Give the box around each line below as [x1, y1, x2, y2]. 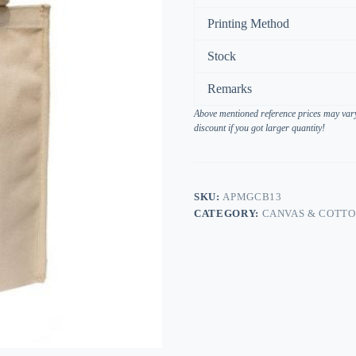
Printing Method [207, 17, 289, 31]
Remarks [207, 82, 252, 96]
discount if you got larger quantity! [194, 122, 325, 134]
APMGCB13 [222, 191, 282, 203]
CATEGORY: [194, 207, 262, 220]
